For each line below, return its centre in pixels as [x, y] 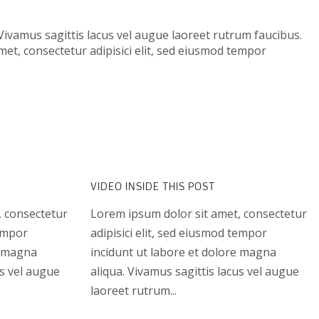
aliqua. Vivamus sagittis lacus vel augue [195, 271]
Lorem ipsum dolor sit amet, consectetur [199, 213]
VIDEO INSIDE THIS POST [153, 186]
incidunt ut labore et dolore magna [183, 252]
